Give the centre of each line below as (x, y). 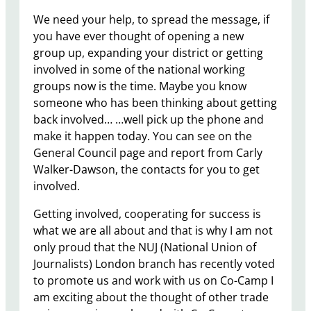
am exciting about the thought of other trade (151, 297)
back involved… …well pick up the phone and (149, 120)
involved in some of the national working (139, 70)
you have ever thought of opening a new (138, 36)
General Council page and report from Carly (148, 153)
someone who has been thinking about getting (155, 103)
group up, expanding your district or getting (148, 53)
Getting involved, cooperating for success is (147, 214)
